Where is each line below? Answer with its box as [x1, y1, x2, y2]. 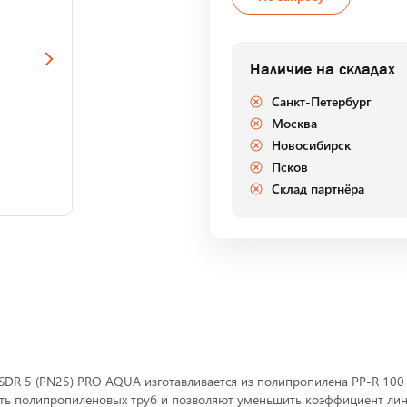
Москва [272, 114, 317, 132]
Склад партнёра [272, 180, 364, 197]
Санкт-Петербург [272, 93, 372, 110]
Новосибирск [272, 136, 351, 154]
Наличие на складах [250, 60, 395, 78]
